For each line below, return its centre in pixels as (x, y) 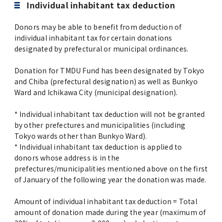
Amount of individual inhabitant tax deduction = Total (106, 201)
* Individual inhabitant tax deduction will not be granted (110, 114)
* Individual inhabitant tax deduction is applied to (98, 146)
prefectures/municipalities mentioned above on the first (111, 168)
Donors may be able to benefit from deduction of (98, 27)
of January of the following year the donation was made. (110, 179)
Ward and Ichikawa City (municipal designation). (96, 92)
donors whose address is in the (67, 157)
